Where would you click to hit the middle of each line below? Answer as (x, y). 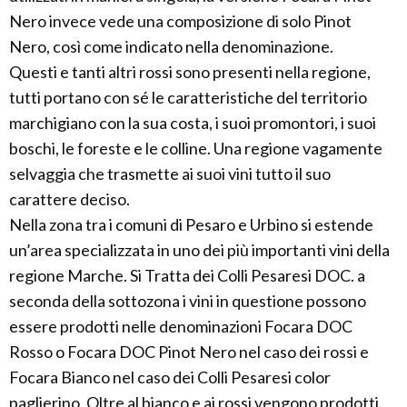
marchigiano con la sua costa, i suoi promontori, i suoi (193, 123)
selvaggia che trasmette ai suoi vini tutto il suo (170, 174)
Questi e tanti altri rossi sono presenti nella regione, (190, 72)
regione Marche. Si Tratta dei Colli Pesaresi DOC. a (187, 275)
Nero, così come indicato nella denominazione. (171, 46)
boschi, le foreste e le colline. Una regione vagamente (196, 148)
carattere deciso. (69, 199)
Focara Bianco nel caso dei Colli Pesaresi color (170, 377)
